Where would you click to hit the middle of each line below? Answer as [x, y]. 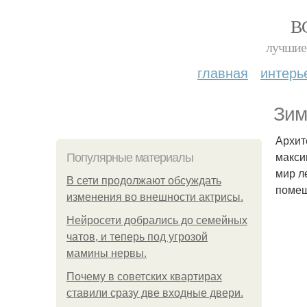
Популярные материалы [130, 158]
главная [223, 72]
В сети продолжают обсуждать [144, 181]
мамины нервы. [107, 253]
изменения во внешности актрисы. [155, 197]
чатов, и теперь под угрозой [137, 237]
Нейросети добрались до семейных [157, 220]
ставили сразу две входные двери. [155, 293]
